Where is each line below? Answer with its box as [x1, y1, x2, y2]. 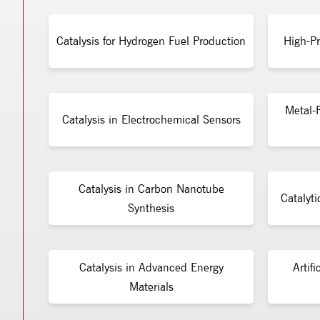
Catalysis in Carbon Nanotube [78, 181, 224, 196]
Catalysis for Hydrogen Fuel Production [56, 34, 246, 48]
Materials [129, 279, 174, 294]
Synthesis [128, 201, 174, 215]
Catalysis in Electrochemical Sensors [61, 113, 241, 126]
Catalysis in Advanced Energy [79, 260, 224, 274]
